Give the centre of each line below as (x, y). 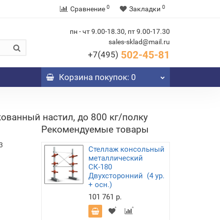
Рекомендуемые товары (95, 129)
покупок (110, 77)
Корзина (76, 77)
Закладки (145, 9)
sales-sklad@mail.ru (139, 42)
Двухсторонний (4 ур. (126, 176)
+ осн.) (100, 185)
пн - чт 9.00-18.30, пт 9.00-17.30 (120, 31)
